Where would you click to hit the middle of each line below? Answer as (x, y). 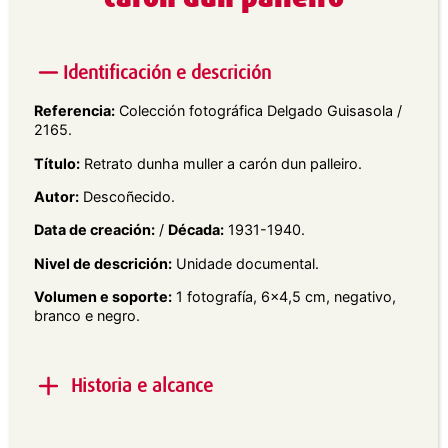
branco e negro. (87, 316)
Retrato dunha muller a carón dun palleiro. (221, 163)
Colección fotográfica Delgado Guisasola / (258, 111)
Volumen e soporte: (103, 297)
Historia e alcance (141, 385)
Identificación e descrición (166, 72)
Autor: (56, 196)
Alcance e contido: (103, 432)
